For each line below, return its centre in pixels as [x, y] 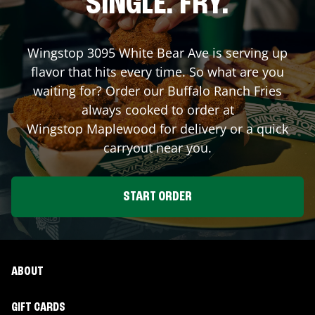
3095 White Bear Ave [148, 52]
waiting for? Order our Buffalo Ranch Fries [157, 90]
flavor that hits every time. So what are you [157, 71]
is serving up [248, 52]
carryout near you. [157, 147]
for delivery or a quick [222, 128]
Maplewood [121, 128]
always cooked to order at [157, 109]
